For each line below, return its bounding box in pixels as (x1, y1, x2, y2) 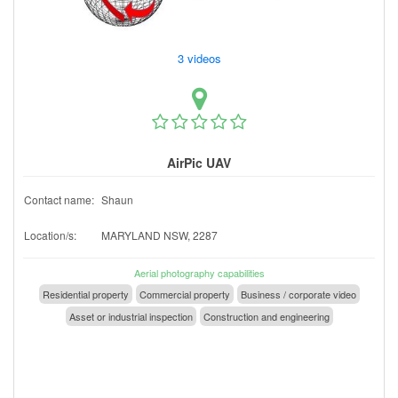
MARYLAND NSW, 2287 (101, 227, 218, 243)
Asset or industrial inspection (68, 308, 193, 323)
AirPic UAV (167, 153, 231, 171)
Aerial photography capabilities (133, 265, 265, 280)
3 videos (173, 49, 228, 67)
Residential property (42, 286, 129, 301)
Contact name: (24, 191, 94, 207)
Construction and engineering (203, 308, 330, 323)
